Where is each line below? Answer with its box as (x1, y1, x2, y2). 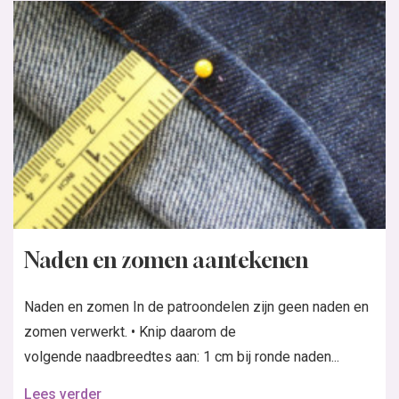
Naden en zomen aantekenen (24, 248, 308, 273)
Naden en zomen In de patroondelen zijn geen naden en (24, 298, 369, 315)
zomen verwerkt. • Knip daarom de (24, 323, 236, 340)
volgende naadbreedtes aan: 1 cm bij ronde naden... (24, 348, 339, 365)
